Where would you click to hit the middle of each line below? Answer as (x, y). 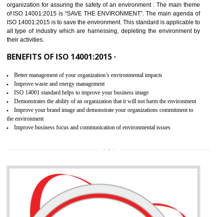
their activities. (28, 164)
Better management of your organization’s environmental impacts (98, 204)
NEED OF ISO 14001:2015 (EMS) (70, 95)
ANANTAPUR (71, 72)
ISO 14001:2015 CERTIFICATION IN (124, 62)
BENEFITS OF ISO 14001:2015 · (68, 183)
